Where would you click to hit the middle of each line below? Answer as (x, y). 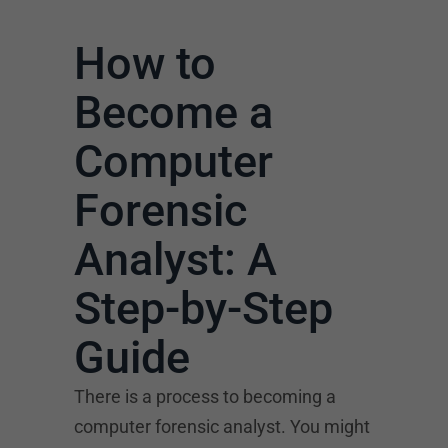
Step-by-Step (203, 308)
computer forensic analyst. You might (222, 426)
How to (145, 63)
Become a (173, 112)
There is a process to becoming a (205, 396)
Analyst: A (175, 259)
